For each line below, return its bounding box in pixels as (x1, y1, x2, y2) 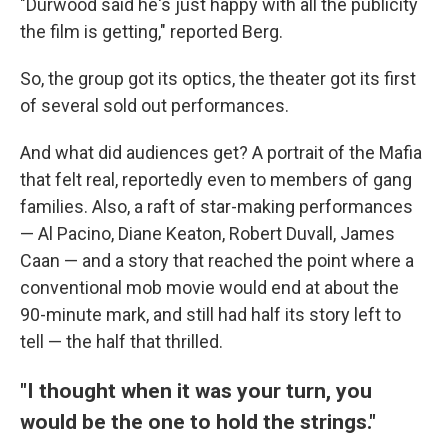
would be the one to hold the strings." (20, 408, 376, 434)
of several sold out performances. (20, 94, 289, 116)
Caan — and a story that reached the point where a (20, 249, 414, 271)
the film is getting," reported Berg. (20, 20, 283, 42)
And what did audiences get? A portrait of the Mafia (20, 141, 422, 163)
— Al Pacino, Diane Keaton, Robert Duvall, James (20, 222, 395, 244)
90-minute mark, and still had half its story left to (20, 303, 401, 325)
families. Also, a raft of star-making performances (20, 195, 413, 217)
